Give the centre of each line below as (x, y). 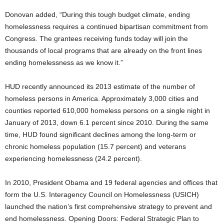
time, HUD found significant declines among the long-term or (100, 134)
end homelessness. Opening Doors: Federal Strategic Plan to (102, 218)
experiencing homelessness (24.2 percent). (73, 158)
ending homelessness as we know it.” (64, 62)
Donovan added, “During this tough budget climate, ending (97, 14)
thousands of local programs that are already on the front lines (103, 50)
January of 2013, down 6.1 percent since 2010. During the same (107, 122)
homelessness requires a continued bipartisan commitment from (106, 26)
